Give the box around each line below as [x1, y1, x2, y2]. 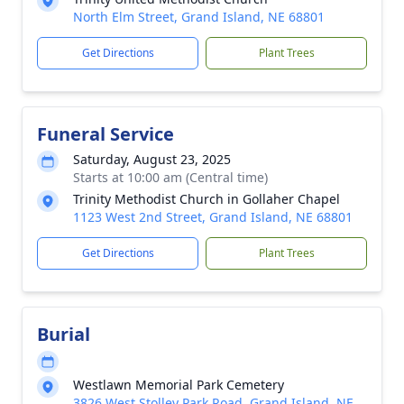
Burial [37, 322, 90, 346]
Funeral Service [37, 122, 174, 146]
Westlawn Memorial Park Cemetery [73, 376, 284, 393]
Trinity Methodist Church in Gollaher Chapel [73, 190, 340, 207]
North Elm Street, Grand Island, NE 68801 [73, 8, 325, 25]
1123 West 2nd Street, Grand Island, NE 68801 [73, 208, 353, 225]
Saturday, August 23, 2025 [73, 151, 231, 168]
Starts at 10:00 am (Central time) [73, 169, 268, 186]
